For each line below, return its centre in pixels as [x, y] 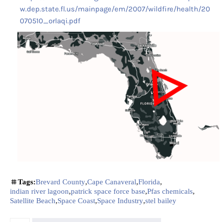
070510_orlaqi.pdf [50, 21]
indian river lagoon [39, 192]
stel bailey [161, 201]
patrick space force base [108, 192]
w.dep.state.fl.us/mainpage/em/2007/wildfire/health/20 [115, 9]
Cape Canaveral [112, 182]
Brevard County [60, 182]
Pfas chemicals [170, 192]
